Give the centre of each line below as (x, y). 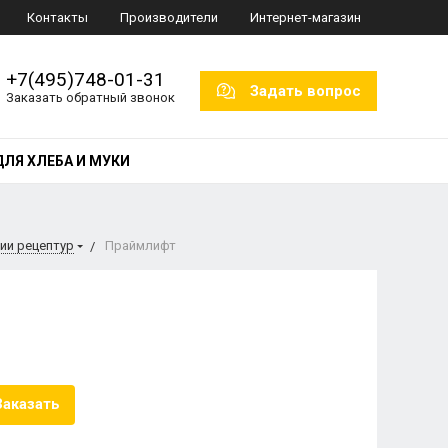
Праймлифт (140, 245)
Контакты (57, 18)
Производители (168, 18)
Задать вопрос (305, 90)
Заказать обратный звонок (90, 97)
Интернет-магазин (305, 18)
